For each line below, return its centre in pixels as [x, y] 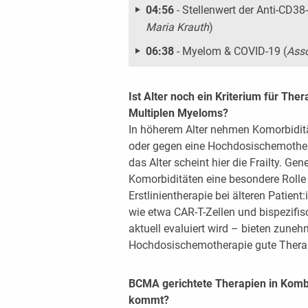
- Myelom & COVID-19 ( [231, 51]
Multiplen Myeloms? [178, 113]
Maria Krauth [177, 27]
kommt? [148, 300]
